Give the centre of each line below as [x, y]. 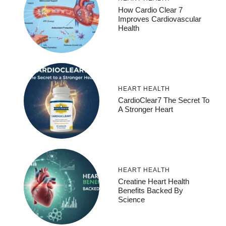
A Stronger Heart [146, 109]
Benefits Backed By [151, 190]
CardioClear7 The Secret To [164, 100]
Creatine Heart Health [154, 181]
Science [131, 199]
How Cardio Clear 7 [150, 10]
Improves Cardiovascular [160, 19]
